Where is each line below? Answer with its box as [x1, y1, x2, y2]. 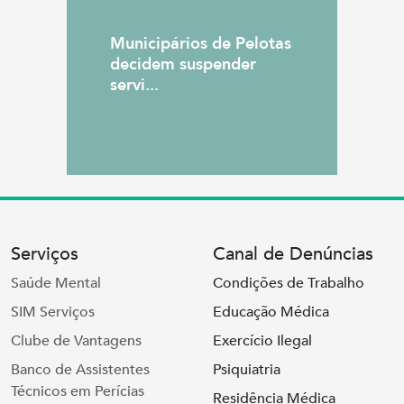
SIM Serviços [11, 302, 95, 322]
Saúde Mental [11, 273, 101, 293]
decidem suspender [110, 53, 256, 76]
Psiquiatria [213, 360, 280, 380]
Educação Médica [213, 302, 329, 322]
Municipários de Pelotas [110, 32, 291, 55]
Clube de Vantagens [11, 331, 142, 351]
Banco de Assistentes [11, 360, 150, 380]
